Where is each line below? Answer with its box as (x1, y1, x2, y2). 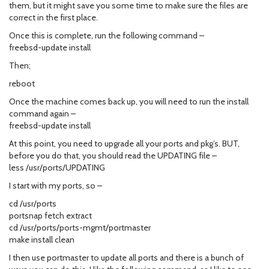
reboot (9, 78, 35, 89)
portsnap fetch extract (9, 210, 92, 221)
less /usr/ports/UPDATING (9, 162, 105, 173)
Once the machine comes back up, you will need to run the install (9, 96, 249, 107)
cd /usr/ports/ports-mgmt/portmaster (9, 222, 151, 233)
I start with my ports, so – (9, 180, 102, 191)
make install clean (9, 234, 74, 245)
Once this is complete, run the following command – (9, 30, 204, 41)
